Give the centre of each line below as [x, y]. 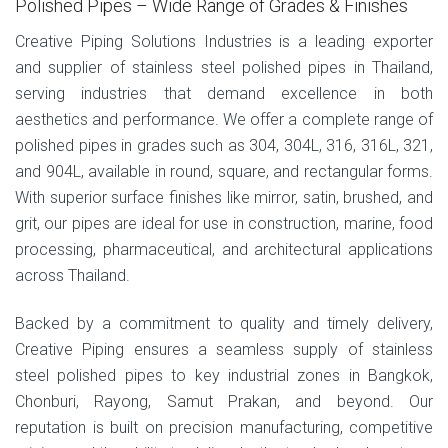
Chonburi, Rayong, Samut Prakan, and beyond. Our [224, 401]
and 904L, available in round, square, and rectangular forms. [224, 171]
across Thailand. [72, 275]
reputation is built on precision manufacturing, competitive [224, 427]
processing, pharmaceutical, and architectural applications [224, 249]
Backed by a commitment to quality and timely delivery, [224, 323]
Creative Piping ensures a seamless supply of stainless [224, 349]
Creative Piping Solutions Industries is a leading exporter [224, 41]
